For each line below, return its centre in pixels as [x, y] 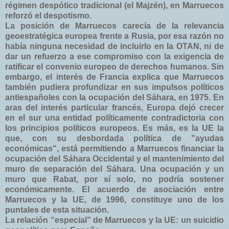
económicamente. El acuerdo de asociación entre [114, 189]
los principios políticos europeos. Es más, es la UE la [114, 128]
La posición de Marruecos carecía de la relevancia [114, 26]
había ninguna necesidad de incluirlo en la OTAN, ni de [114, 46]
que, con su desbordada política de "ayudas [114, 138]
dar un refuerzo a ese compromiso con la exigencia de [114, 56]
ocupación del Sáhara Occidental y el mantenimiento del [114, 158]
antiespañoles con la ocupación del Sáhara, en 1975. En [114, 97]
